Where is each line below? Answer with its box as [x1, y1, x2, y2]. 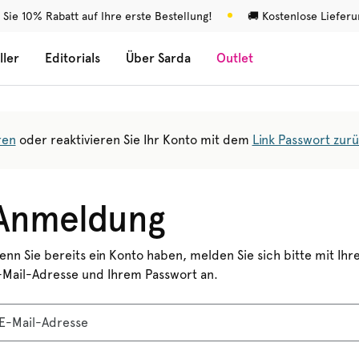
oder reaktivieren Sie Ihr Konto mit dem [15, 132, 252, 147]
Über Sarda [126, 50, 191, 66]
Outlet [216, 50, 253, 66]
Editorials [45, 50, 100, 66]
